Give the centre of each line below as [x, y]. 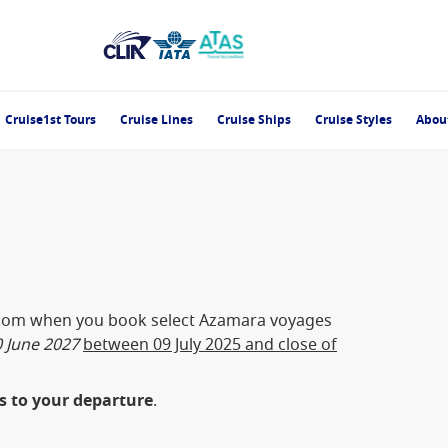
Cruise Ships [254, 120]
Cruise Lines [156, 120]
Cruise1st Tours [50, 120]
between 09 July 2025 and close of [210, 345]
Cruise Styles [353, 120]
